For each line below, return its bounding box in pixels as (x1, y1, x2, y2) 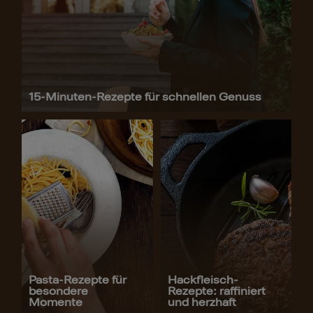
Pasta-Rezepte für (29, 272, 126, 287)
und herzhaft (167, 295, 236, 310)
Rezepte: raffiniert (167, 284, 265, 298)
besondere (29, 284, 88, 298)
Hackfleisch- (167, 272, 238, 287)
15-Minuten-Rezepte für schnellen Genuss (29, 90, 261, 105)
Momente (29, 295, 82, 310)
